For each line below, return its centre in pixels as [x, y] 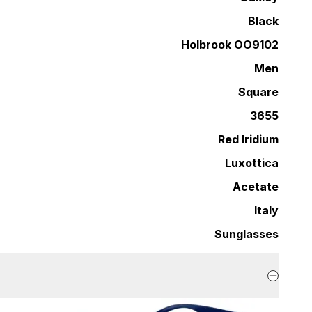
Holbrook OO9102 [230, 44]
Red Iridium [248, 139]
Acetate [256, 186]
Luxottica [252, 163]
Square [258, 92]
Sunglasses [247, 234]
